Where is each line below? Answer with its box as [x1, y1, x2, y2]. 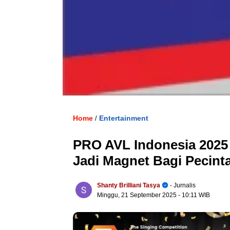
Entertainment [99, 113, 148, 122]
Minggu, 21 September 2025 [97, 191, 178, 199]
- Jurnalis [168, 181, 196, 189]
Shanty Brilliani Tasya [97, 181, 160, 189]
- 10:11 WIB [178, 191, 210, 199]
